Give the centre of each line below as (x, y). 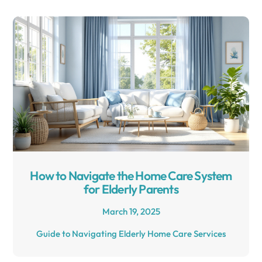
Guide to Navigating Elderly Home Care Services (131, 233)
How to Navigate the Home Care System (131, 175)
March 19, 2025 (131, 211)
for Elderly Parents (131, 189)
